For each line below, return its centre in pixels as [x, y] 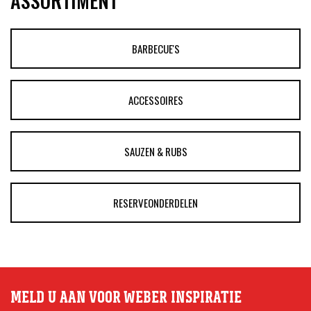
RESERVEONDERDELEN [155, 202]
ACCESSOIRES [155, 100]
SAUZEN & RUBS [155, 151]
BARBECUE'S [155, 48]
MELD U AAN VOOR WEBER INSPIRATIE [126, 296]
